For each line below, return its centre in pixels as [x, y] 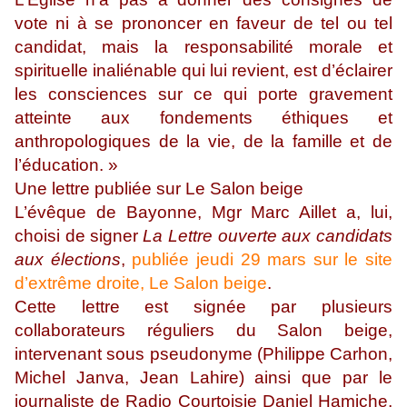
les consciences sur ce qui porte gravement [203, 94]
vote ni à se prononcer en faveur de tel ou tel [203, 24]
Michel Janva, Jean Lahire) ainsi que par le [203, 378]
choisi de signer [77, 236]
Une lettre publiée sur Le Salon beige [159, 189]
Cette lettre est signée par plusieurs [203, 307]
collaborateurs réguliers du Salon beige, [203, 331]
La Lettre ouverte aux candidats [268, 236]
